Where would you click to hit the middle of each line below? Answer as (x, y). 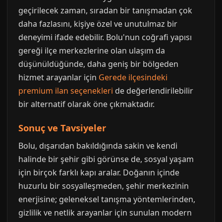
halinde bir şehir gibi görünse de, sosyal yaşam (106, 159)
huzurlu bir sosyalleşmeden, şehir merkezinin (104, 186)
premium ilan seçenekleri (66, 91)
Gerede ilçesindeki (133, 77)
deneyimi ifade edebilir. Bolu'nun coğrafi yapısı (105, 37)
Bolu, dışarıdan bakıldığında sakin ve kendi (98, 146)
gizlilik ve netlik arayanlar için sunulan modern (105, 213)
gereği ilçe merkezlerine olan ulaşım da (92, 51)
